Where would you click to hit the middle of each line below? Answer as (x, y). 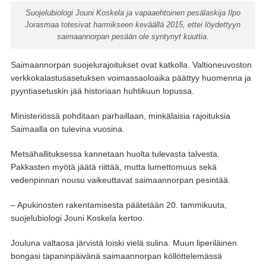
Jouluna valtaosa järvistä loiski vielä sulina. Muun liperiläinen (123, 243)
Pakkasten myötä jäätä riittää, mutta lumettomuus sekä (113, 167)
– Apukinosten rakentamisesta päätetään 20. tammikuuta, (118, 205)
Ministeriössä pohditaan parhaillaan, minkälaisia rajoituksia (120, 116)
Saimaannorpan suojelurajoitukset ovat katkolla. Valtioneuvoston (131, 65)
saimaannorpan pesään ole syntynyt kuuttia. (133, 37)
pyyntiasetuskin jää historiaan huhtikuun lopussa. (102, 91)
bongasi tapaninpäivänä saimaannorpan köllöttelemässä (116, 256)
